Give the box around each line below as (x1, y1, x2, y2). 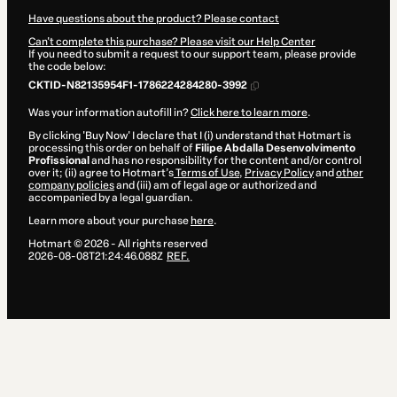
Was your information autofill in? (28, 106, 191, 120)
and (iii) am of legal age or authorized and (114, 179, 316, 192)
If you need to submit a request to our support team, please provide (28, 48, 356, 61)
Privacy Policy (245, 167, 314, 180)
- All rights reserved (109, 237, 207, 251)
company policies (28, 179, 114, 192)
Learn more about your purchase (28, 214, 191, 228)
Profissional (28, 154, 90, 167)
